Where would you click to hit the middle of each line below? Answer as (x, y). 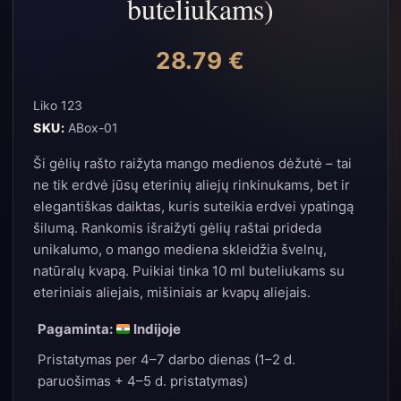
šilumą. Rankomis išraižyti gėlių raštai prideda (177, 228)
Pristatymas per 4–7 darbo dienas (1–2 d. (166, 359)
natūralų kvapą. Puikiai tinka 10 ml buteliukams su (189, 271)
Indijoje (156, 329)
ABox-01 (92, 128)
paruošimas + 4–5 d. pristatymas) (143, 381)
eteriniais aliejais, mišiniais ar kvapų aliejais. (172, 292)
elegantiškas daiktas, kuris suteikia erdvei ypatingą (193, 206)
